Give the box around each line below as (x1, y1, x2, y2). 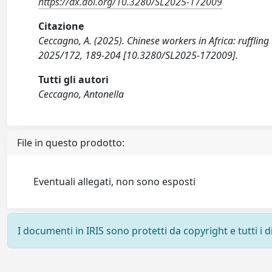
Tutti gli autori (38, 73, 109, 87)
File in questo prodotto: (17, 136, 124, 150)
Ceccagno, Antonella (38, 87, 124, 101)
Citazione (38, 19, 84, 33)
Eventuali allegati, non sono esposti (33, 175, 196, 189)
